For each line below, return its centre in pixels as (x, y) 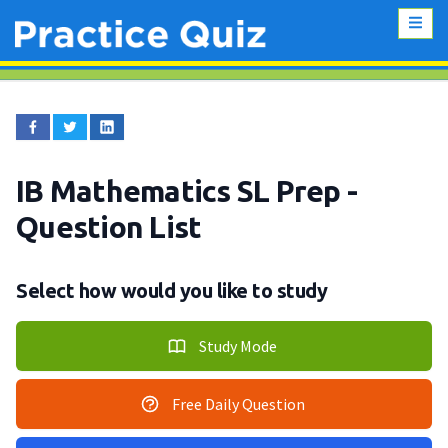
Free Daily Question (238, 404)
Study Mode (238, 346)
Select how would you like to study (171, 291)
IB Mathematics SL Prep (181, 191)
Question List (109, 227)
